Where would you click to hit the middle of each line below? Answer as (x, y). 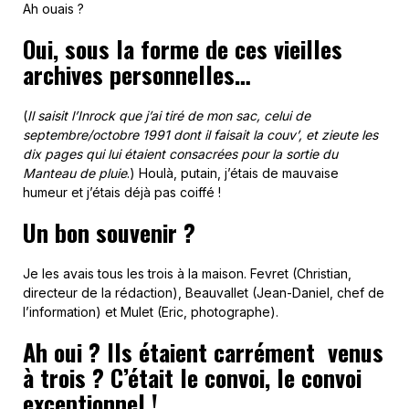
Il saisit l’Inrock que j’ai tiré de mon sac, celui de (169, 115)
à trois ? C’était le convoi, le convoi (192, 378)
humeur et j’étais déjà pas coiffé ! (122, 192)
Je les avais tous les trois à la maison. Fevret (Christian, (187, 273)
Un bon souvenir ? (109, 232)
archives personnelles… (137, 74)
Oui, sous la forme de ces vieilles (183, 49)
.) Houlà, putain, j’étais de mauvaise (233, 173)
